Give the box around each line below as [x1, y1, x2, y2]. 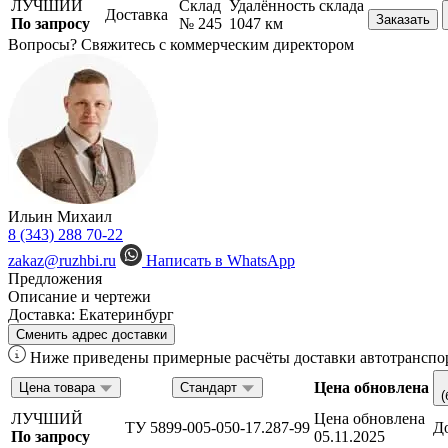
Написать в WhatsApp [146, 251, 295, 269]
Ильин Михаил [8, 207, 112, 225]
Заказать [376, 11, 430, 27]
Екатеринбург [79, 305, 174, 323]
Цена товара [19, 379, 95, 395]
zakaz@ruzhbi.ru [8, 251, 116, 269]
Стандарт [180, 379, 237, 395]
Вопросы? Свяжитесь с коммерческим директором [8, 35, 354, 53]
